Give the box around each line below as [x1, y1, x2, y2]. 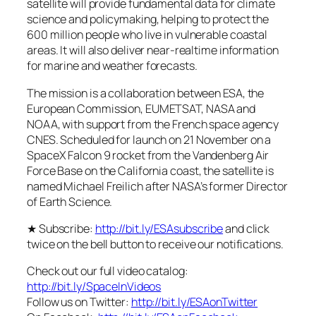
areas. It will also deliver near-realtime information [27, 42, 279, 59]
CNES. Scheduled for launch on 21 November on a [27, 131, 272, 147]
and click [223, 220, 270, 236]
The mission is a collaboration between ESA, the [27, 85, 265, 101]
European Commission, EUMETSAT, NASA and [27, 100, 256, 116]
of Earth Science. [27, 193, 113, 209]
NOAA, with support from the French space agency [27, 116, 279, 132]
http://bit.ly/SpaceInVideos [27, 279, 162, 295]
